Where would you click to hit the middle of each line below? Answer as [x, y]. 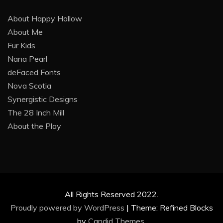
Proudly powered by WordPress [68, 208]
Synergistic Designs [43, 99]
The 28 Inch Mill [36, 113]
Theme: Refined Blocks [172, 208]
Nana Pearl [27, 59]
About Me [25, 32]
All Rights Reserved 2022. [111, 194]
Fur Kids [21, 46]
